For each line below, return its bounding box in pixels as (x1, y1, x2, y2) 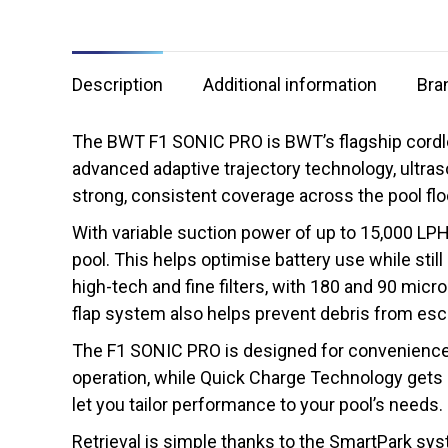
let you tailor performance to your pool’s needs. (72, 393, 443, 415)
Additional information (203, 73, 377, 95)
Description (72, 73, 163, 95)
